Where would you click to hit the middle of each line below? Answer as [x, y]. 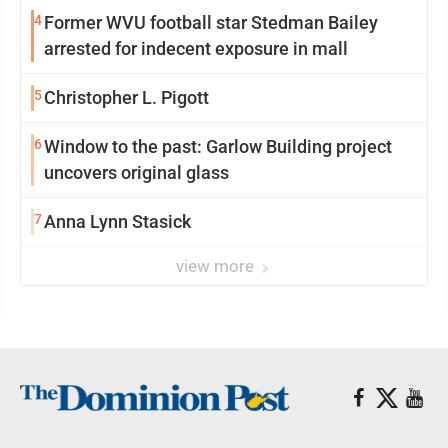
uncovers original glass [136, 172]
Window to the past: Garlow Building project [218, 146]
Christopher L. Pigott [185, 97]
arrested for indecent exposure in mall [196, 48]
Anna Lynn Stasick [117, 221]
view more [217, 266]
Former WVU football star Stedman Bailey [211, 22]
